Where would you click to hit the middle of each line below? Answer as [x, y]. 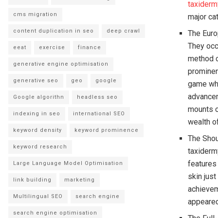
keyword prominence [107, 130]
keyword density [37, 130]
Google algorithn [39, 97]
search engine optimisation [55, 213]
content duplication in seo [54, 31]
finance [90, 47]
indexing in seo [37, 114]
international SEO [99, 114]
